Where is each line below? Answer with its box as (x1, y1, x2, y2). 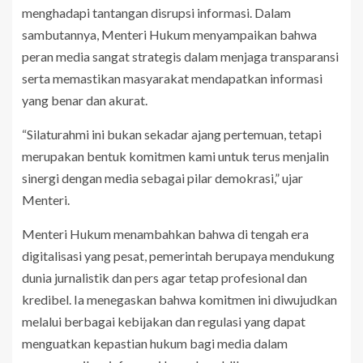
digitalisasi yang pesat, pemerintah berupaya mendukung (22, 247, 335, 263)
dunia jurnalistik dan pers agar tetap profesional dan (22, 269, 307, 285)
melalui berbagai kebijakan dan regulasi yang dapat (22, 313, 305, 329)
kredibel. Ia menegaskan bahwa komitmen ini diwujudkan (22, 291, 337, 307)
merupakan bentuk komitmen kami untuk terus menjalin (22, 147, 329, 164)
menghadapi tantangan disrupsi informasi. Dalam (22, 4, 291, 20)
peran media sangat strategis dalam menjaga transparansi (22, 48, 339, 64)
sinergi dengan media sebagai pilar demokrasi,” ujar (22, 169, 303, 186)
